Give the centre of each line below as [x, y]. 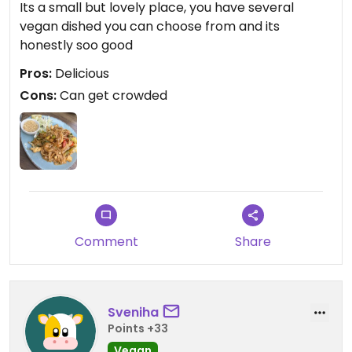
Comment [106, 242]
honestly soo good [76, 46]
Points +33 [138, 328]
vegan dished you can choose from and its [150, 27]
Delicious [81, 74]
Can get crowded [112, 96]
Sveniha [133, 312]
